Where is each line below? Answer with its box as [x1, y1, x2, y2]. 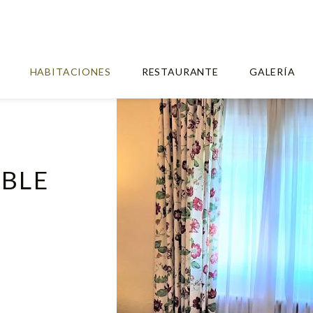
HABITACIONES [29, 66, 111, 78]
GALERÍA [249, 66, 296, 78]
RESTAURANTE [141, 66, 219, 78]
